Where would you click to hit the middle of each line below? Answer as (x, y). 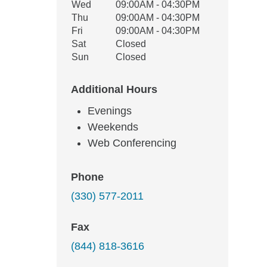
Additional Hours (114, 89)
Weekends (113, 127)
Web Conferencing (132, 143)
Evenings (110, 111)
